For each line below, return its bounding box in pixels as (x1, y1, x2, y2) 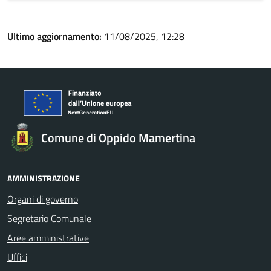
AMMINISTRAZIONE (7, 172, 80, 184)
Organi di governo (7, 192, 78, 206)
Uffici (7, 250, 27, 264)
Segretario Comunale (7, 211, 91, 226)
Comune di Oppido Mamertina (41, 128, 195, 147)
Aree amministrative (7, 230, 89, 245)
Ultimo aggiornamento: (7, 29, 104, 44)
